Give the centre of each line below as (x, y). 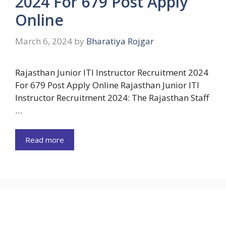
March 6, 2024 (44, 41)
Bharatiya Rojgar (120, 41)
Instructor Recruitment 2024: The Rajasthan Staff (112, 97)
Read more (45, 140)
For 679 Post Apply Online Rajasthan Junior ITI (107, 85)
